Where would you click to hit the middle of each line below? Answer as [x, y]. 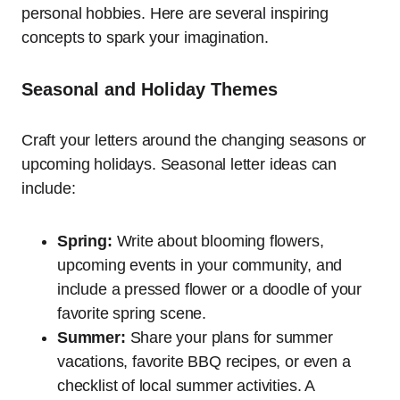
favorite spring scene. [132, 314]
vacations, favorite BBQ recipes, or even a [204, 362]
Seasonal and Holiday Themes [150, 90]
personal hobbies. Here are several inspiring [175, 14]
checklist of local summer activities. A [186, 386]
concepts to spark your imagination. [145, 38]
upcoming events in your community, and [200, 266]
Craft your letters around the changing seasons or [194, 141]
